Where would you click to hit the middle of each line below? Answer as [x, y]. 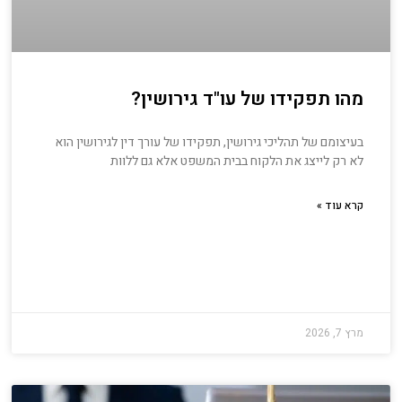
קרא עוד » [340, 206]
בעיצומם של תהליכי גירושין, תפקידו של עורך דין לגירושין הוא [209, 143]
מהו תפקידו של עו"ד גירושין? [247, 100]
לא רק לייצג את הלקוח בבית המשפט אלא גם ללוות [236, 162]
